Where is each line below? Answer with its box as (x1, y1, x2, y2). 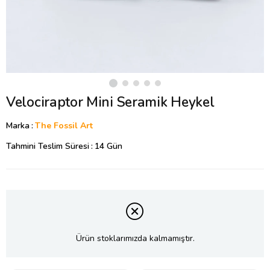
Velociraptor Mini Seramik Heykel (6, 93, 215, 111)
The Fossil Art (35, 120, 93, 131)
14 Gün (95, 140, 122, 152)
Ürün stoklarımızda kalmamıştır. (75, 233, 195, 245)
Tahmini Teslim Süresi (6, 140, 89, 152)
